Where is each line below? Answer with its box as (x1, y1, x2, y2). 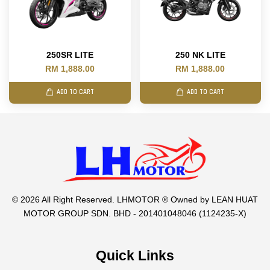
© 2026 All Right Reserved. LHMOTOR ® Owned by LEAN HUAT (12, 195, 258, 204)
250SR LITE (46, 49, 93, 60)
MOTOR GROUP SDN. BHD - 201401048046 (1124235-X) (24, 209, 246, 218)
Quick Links (96, 247, 174, 263)
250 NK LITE (175, 49, 225, 60)
